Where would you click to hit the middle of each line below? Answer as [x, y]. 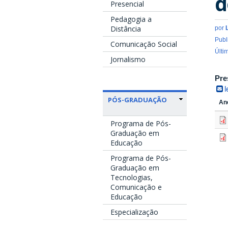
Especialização [134, 212]
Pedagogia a [131, 19]
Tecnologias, [132, 177]
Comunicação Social [144, 44]
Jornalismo [128, 59]
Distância [126, 28]
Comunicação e [136, 187]
